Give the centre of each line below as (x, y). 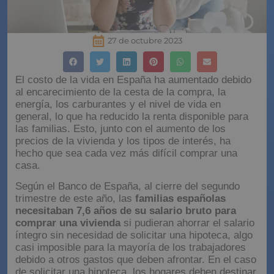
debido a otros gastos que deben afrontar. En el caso (136, 260)
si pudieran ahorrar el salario (187, 223)
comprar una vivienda (68, 223)
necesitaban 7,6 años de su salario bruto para (126, 211)
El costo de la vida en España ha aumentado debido (133, 80)
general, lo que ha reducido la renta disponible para (132, 116)
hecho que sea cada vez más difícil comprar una (126, 153)
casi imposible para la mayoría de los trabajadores (131, 248)
